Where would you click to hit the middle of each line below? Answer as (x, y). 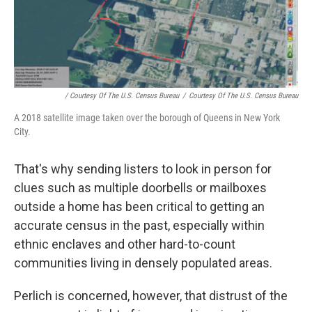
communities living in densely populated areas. (143, 263)
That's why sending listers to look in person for (143, 169)
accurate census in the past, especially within (139, 225)
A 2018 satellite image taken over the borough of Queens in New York (147, 117)
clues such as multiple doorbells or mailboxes (140, 187)
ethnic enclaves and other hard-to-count (125, 244)
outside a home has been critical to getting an (139, 206)
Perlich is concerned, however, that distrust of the (151, 295)
